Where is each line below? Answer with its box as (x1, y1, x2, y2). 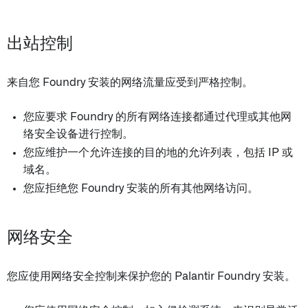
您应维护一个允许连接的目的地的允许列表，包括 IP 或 (23, 147, 293, 158)
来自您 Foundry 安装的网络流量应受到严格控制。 (7, 77, 253, 88)
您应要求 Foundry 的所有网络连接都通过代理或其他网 (23, 111, 291, 122)
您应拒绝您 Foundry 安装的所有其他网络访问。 (23, 183, 258, 194)
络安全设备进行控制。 (23, 129, 133, 140)
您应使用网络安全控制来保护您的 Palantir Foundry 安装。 (7, 271, 296, 282)
